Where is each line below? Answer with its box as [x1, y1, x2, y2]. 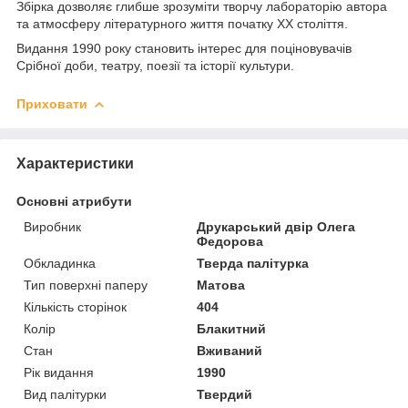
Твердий [197, 386, 253, 402]
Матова [197, 277, 246, 292]
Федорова [197, 233, 264, 249]
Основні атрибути [16, 193, 132, 209]
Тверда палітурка [197, 255, 310, 270]
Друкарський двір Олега [197, 219, 356, 234]
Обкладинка [24, 255, 96, 270]
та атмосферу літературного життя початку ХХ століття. [16, 15, 348, 31]
